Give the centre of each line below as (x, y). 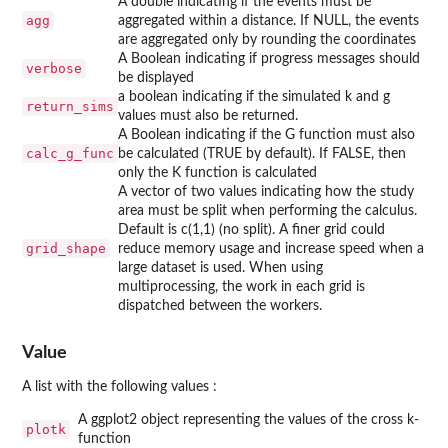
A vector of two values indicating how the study (266, 191)
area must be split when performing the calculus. (267, 210)
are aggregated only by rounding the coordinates (267, 39)
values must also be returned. (208, 115)
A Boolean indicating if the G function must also (266, 134)
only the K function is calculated (217, 172)
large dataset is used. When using (220, 267)
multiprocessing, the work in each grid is (241, 286)
